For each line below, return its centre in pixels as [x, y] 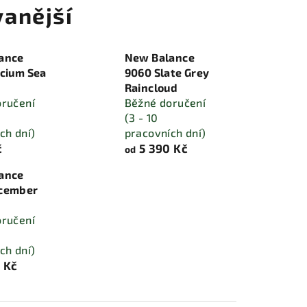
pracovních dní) [165, 133]
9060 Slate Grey [167, 72]
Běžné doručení [165, 102]
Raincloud [151, 87]
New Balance [160, 57]
